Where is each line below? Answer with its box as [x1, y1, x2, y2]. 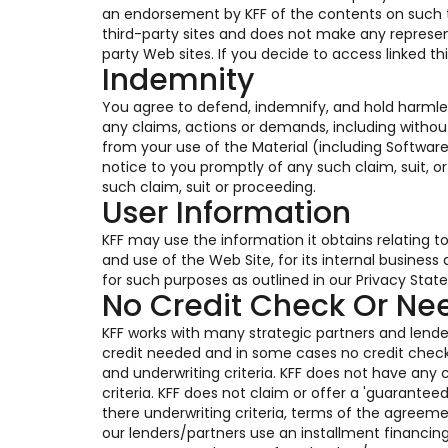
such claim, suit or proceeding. [102, 177, 316, 197]
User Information [102, 192, 351, 234]
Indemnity [102, 59, 254, 101]
